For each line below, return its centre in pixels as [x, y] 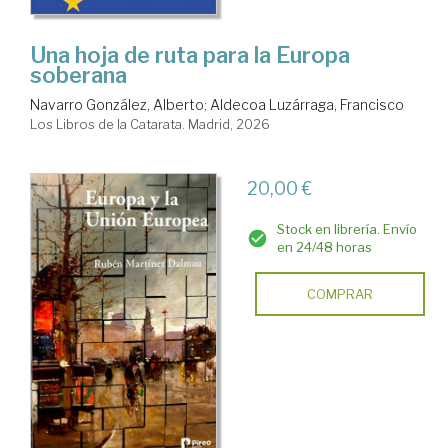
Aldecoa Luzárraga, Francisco [307, 104]
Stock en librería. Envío [346, 228]
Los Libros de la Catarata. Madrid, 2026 [150, 123]
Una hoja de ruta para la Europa [190, 54]
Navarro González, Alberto [117, 104]
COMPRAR [339, 293]
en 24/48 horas [324, 246]
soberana [78, 74]
